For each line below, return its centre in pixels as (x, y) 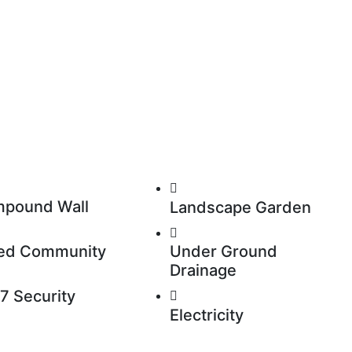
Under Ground (223, 251)
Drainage (203, 270)
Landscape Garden (240, 207)
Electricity (206, 315)
